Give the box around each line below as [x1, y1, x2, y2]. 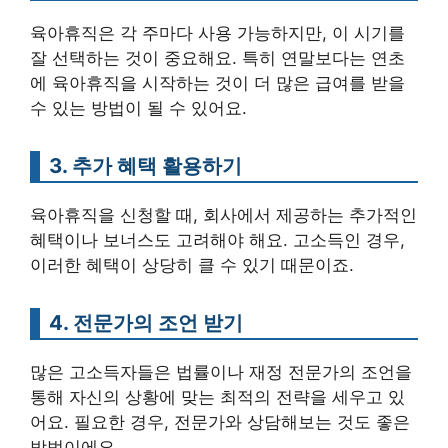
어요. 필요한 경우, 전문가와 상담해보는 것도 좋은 [30, 411, 410, 432]
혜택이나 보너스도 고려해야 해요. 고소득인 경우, [30, 229, 405, 250]
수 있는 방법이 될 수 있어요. [30, 97, 247, 118]
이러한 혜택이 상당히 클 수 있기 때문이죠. [30, 254, 354, 275]
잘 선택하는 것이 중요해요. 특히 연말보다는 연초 [30, 47, 405, 68]
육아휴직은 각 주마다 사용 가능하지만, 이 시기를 [30, 22, 405, 43]
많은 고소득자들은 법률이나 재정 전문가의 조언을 [30, 361, 412, 382]
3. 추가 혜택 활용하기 [49, 152, 242, 178]
